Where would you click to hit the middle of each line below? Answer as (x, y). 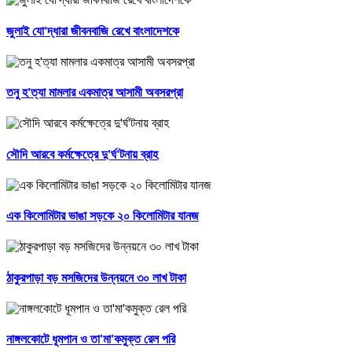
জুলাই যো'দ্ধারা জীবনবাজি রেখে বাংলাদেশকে (93, 31)
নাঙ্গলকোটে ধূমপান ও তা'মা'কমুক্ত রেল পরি (91, 339)
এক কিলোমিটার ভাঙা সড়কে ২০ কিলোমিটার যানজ (103, 216)
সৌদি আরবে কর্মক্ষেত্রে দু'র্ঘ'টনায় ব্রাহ (82, 154)
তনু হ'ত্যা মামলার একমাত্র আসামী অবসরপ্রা (95, 93)
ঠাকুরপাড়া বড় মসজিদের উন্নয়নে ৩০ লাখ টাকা (96, 277)
